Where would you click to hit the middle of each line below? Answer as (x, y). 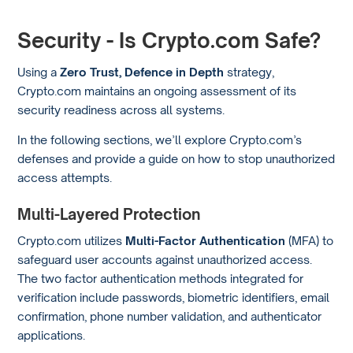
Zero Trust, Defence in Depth (142, 71)
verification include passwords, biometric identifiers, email (174, 297)
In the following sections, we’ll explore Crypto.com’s (160, 140)
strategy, (249, 71)
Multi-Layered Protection (109, 214)
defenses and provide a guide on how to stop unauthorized (176, 159)
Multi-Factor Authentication (206, 240)
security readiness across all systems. (121, 109)
